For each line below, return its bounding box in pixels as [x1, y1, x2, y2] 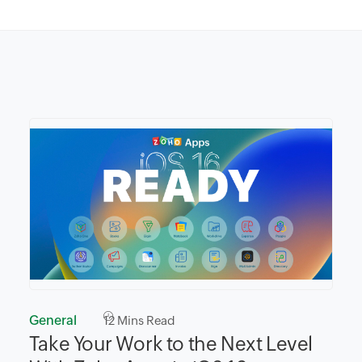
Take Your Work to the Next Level [28, 332, 313, 355]
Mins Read [114, 313, 175, 327]
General [28, 312, 77, 328]
